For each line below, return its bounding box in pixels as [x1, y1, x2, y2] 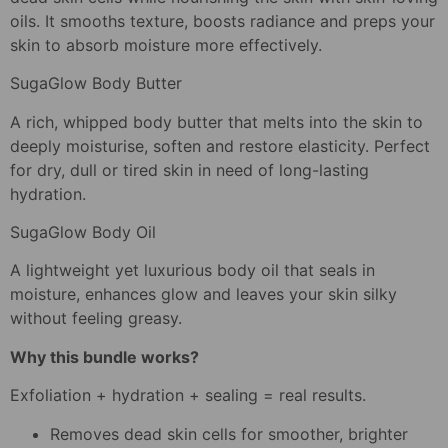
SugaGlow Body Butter [10, 73, 182, 94]
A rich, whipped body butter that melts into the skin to [10, 111, 423, 132]
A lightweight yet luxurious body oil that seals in [10, 260, 375, 281]
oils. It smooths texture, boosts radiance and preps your [10, 10, 435, 31]
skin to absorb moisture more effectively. [10, 34, 322, 55]
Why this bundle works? [10, 346, 199, 367]
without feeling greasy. [10, 308, 182, 329]
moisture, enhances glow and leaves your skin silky [10, 284, 397, 305]
